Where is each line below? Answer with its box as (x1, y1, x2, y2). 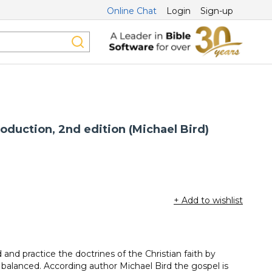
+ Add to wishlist (174, 195, 243, 206)
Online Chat (107, 5, 157, 16)
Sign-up (200, 5, 233, 16)
